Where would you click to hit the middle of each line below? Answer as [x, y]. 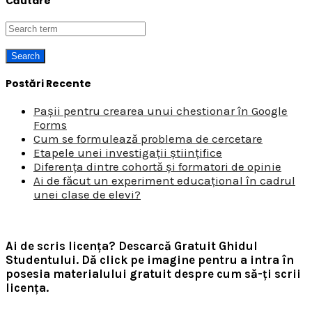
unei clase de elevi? [87, 194]
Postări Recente [48, 83]
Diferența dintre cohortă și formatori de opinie [157, 166]
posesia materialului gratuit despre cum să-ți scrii [153, 273]
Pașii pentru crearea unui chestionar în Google [161, 110]
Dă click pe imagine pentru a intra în [188, 259]
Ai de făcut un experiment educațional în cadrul [164, 180]
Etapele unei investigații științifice [128, 152]
